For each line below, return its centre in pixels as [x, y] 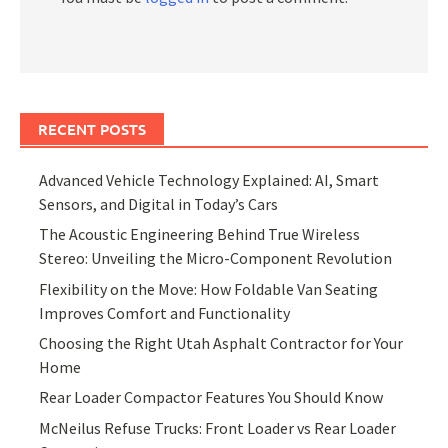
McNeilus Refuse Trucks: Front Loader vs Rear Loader [218, 427]
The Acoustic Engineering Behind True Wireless [200, 234]
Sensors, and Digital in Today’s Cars [159, 203]
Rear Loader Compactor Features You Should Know [211, 397]
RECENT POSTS [92, 128]
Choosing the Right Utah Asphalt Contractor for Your [221, 342]
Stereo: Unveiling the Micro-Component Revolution [216, 258]
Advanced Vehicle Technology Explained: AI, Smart [209, 179]
